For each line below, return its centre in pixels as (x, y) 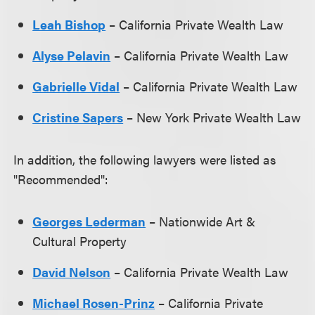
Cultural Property (80, 241)
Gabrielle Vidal (76, 86)
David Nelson (72, 272)
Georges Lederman (89, 221)
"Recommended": (63, 179)
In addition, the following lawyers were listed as (145, 160)
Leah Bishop (69, 25)
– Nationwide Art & (201, 221)
